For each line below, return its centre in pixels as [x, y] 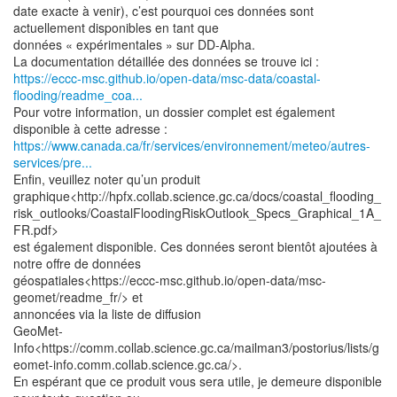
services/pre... [53, 162]
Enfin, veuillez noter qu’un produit [107, 179]
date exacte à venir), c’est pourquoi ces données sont [163, 11]
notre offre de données [77, 263]
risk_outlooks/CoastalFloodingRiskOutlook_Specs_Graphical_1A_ [197, 213]
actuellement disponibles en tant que [116, 27]
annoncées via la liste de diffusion [107, 314]
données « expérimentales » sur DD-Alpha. [134, 44]
